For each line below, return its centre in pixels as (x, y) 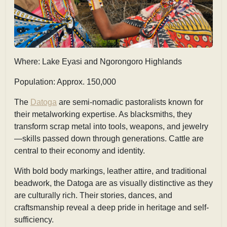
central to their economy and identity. (80, 150)
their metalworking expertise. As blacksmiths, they (103, 114)
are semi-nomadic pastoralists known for (130, 102)
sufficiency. (34, 219)
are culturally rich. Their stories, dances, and (93, 195)
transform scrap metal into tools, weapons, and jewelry (111, 126)
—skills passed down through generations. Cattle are (109, 138)
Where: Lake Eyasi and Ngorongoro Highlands (98, 61)
